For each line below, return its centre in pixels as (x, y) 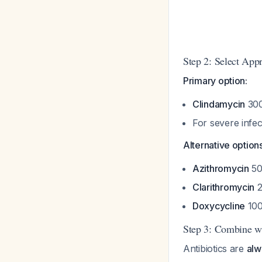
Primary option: (215, 81)
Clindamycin (219, 104)
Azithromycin (221, 168)
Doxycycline (219, 206)
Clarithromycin (224, 187)
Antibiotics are (215, 249)
